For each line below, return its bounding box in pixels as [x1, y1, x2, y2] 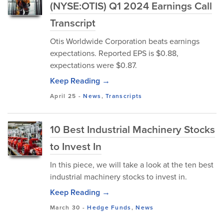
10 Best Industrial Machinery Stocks [50, 121, 215, 137]
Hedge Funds [87, 203, 131, 212]
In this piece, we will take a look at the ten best [50, 159, 213, 170]
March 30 [50, 203, 80, 212]
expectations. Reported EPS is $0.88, [50, 47, 178, 59]
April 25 [50, 91, 76, 100]
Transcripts [105, 91, 142, 100]
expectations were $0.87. [50, 59, 137, 71]
